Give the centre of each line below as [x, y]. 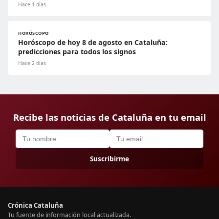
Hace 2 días [32, 63]
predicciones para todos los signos [77, 51]
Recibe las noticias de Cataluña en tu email [109, 117]
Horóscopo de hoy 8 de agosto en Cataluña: [93, 42]
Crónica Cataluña [35, 205]
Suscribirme [109, 158]
